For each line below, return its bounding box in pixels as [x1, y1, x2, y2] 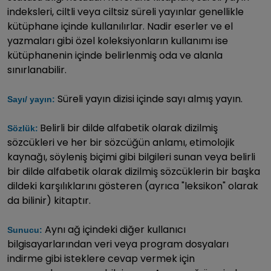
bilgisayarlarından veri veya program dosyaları [7, 237, 229, 251]
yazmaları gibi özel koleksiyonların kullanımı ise [7, 33, 228, 48]
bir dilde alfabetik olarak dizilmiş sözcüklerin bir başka [7, 164, 260, 178]
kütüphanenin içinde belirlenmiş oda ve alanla [7, 48, 223, 62]
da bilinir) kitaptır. [7, 193, 91, 207]
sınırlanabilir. [7, 62, 67, 77]
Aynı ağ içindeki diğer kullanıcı [45, 222, 186, 237]
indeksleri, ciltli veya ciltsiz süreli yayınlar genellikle [7, 4, 244, 19]
